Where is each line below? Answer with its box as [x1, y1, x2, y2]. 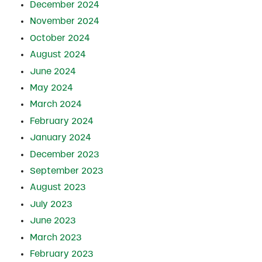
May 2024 [29, 83, 73, 92]
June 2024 [29, 66, 76, 76]
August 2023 [29, 182, 86, 192]
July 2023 [29, 199, 73, 209]
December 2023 [29, 149, 99, 159]
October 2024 [29, 33, 90, 43]
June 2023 [29, 216, 76, 226]
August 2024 [29, 50, 86, 60]
